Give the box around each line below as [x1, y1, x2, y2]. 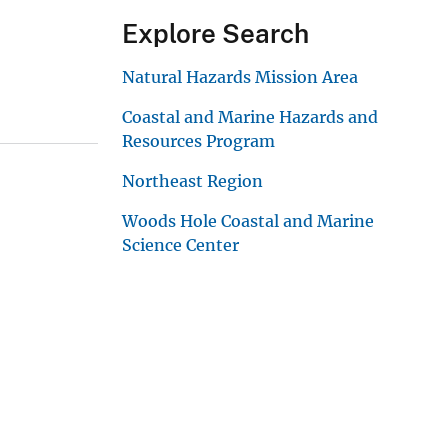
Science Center [122, 234, 239, 255]
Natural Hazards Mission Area [122, 66, 358, 87]
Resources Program [122, 130, 275, 151]
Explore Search [122, 17, 309, 49]
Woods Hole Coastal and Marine [122, 210, 374, 231]
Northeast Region [122, 170, 263, 191]
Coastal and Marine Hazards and [122, 106, 378, 127]
